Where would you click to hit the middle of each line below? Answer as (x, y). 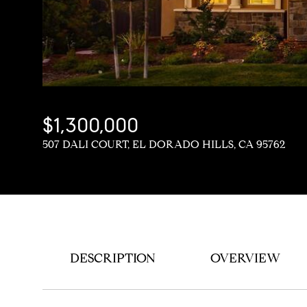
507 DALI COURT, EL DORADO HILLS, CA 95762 (164, 144)
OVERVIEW (245, 258)
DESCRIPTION (113, 258)
